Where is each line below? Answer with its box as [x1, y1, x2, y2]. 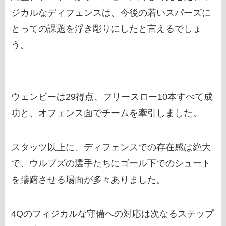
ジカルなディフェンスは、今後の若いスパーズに [11, 7, 211, 18]
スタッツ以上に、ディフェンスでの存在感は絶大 [11, 142, 211, 153]
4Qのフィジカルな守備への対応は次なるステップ [11, 209, 214, 219]
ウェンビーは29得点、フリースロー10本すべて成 [11, 92, 213, 102]
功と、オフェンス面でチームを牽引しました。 [11, 108, 202, 119]
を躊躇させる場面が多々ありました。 [11, 175, 166, 185]
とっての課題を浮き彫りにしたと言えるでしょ [11, 23, 202, 34]
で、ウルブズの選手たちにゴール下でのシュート [11, 158, 211, 169]
